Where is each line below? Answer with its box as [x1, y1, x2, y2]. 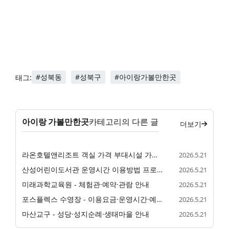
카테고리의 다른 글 [89, 117, 158, 127]
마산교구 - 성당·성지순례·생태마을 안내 [22, 209, 149, 219]
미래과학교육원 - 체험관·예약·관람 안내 [22, 179, 149, 190]
